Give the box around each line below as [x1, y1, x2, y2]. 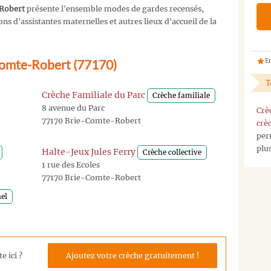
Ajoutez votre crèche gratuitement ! [65, 251, 199, 261]
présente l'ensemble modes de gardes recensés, [25, 4, 204, 14]
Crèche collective [143, 148, 201, 157]
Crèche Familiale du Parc [42, 89, 145, 100]
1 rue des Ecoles [42, 160, 100, 169]
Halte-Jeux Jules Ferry [42, 146, 135, 157]
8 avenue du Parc [42, 103, 105, 113]
